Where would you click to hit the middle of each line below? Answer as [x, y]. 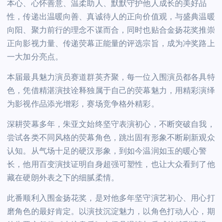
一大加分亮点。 [35, 57]
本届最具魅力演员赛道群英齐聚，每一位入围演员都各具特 [111, 78]
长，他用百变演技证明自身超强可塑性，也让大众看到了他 [111, 165]
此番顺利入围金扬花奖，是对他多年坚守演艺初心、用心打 [111, 199]
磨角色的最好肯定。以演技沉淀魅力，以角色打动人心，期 [111, 212]
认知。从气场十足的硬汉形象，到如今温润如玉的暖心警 [107, 151]
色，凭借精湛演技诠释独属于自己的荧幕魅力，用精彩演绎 [111, 91]
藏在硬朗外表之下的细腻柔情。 [63, 178]
